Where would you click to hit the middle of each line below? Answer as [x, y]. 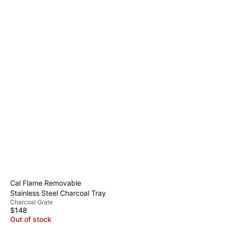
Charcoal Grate [32, 202]
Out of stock [31, 219]
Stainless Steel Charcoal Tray [58, 193]
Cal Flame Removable [46, 183]
